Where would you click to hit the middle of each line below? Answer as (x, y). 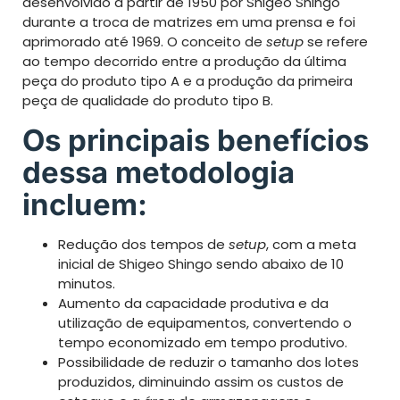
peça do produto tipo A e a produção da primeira (187, 80)
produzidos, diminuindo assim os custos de (201, 381)
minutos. (87, 283)
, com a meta (311, 244)
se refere (336, 41)
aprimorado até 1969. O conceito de (144, 41)
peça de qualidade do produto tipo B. (148, 100)
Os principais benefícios (196, 140)
